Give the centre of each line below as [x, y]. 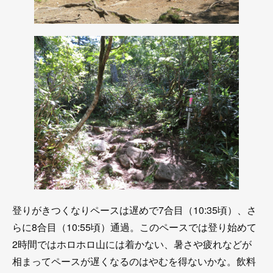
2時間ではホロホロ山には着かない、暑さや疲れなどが [132, 244]
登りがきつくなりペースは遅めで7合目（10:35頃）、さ [134, 210]
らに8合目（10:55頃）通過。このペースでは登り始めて [134, 227]
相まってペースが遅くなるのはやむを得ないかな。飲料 [134, 261]
